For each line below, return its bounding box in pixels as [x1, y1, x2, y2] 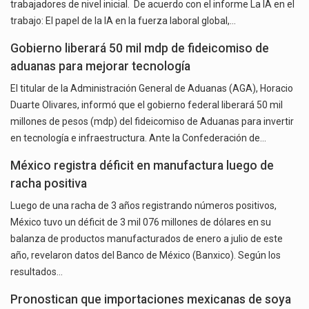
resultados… [10, 266, 63, 278]
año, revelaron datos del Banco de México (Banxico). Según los [10, 250, 281, 261]
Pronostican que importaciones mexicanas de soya [10, 292, 291, 307]
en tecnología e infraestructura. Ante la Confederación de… [10, 132, 266, 144]
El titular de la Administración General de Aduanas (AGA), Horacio [10, 83, 293, 94]
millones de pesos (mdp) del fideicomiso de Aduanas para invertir [10, 116, 294, 128]
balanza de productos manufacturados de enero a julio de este [10, 233, 283, 245]
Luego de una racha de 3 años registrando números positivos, [10, 200, 277, 212]
